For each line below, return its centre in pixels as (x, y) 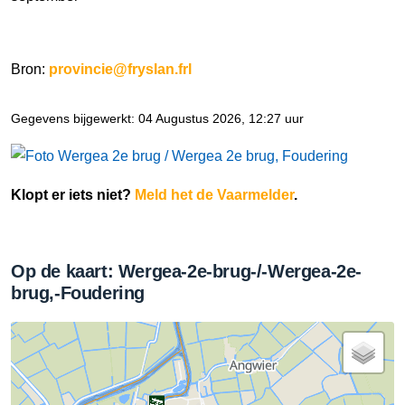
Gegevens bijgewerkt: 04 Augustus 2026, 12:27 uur (157, 119)
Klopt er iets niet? (73, 195)
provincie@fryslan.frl (120, 69)
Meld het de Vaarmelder (214, 195)
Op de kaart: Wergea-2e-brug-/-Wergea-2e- (187, 271)
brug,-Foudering (78, 293)
